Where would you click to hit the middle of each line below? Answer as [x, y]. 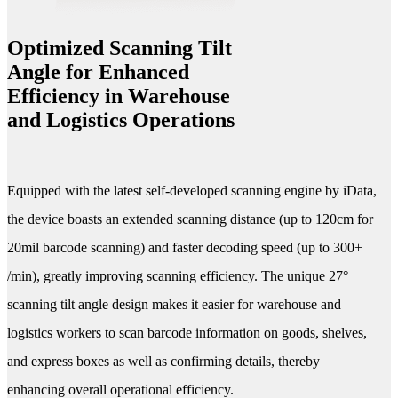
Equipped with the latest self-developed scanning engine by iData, [192, 190]
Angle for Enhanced [98, 72]
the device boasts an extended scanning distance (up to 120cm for [190, 219]
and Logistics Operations [121, 119]
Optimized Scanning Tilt [119, 48]
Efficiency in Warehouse [119, 96]
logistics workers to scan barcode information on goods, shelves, [187, 332]
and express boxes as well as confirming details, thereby [163, 361]
